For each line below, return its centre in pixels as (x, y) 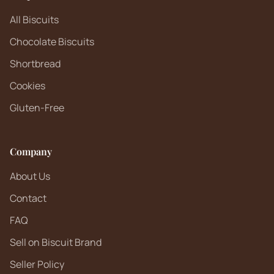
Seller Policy (37, 264)
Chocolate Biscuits (52, 42)
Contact (28, 198)
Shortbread (35, 64)
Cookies (28, 86)
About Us (30, 176)
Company (31, 151)
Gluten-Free (37, 108)
